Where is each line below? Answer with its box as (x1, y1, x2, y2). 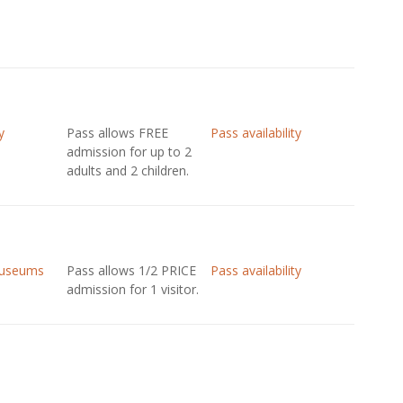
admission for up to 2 (66, 143, 192, 160)
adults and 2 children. (66, 162, 189, 179)
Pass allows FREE (66, 124, 168, 141)
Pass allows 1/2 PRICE (66, 262, 196, 279)
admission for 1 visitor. (66, 281, 199, 298)
